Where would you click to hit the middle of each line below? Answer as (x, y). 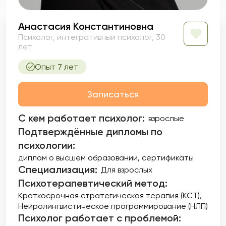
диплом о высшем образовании (78, 158)
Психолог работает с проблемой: (100, 218)
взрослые (166, 118)
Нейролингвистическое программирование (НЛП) (113, 206)
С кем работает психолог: (81, 118)
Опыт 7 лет (56, 67)
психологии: (47, 145)
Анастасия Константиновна (86, 26)
